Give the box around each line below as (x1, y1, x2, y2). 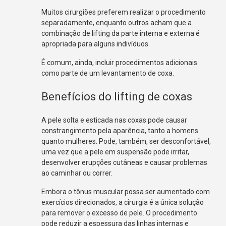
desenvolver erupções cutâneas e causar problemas (41, 158, 208, 166)
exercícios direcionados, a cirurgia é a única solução (41, 198, 204, 206)
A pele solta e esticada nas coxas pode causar (41, 116, 188, 124)
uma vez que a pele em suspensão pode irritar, (41, 147, 190, 156)
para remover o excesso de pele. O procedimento (41, 208, 198, 217)
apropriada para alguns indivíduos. (41, 39, 150, 48)
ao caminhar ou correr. (41, 168, 113, 177)
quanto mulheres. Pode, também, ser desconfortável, (41, 137, 211, 145)
